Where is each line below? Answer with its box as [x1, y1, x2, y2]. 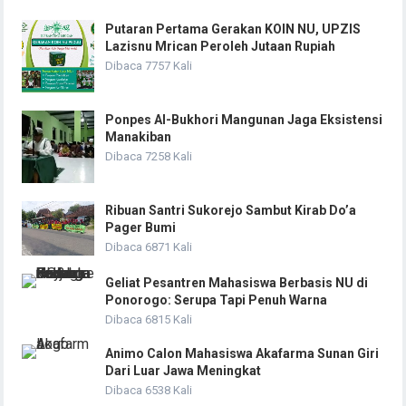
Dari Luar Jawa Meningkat [105, 363, 262, 379]
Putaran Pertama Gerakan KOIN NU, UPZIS [105, 22, 362, 37]
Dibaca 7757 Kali [105, 59, 193, 73]
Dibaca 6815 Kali [105, 313, 193, 327]
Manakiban [105, 130, 172, 145]
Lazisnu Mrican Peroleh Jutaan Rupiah [105, 39, 336, 54]
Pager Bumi [105, 220, 177, 236]
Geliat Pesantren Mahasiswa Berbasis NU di [105, 275, 369, 291]
